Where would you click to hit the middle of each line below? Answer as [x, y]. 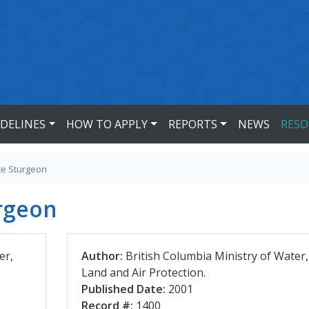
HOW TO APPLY [107, 124]
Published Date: [123, 289]
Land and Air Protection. [143, 272]
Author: [102, 256]
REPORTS [192, 124]
